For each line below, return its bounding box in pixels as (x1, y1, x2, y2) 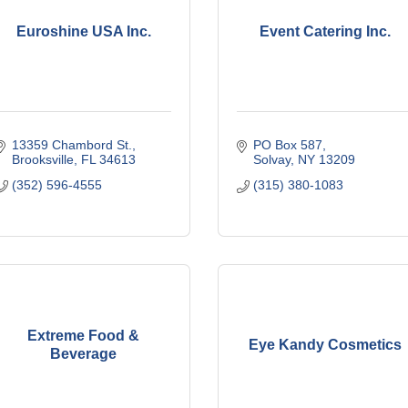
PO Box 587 (252, 138, 322, 152)
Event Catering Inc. (259, 23, 391, 39)
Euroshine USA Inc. (15, 23, 151, 39)
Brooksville (11, 152, 74, 167)
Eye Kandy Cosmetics (248, 336, 402, 352)
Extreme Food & (27, 327, 139, 343)
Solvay (252, 152, 291, 167)
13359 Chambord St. (11, 138, 132, 152)
